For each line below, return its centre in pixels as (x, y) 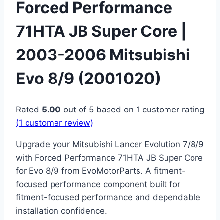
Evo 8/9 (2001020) (88, 78)
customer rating (172, 110)
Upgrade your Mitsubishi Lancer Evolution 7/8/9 (110, 145)
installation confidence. (61, 211)
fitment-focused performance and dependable (108, 198)
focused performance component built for (98, 184)
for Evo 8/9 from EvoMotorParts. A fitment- (101, 171)
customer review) (58, 123)
